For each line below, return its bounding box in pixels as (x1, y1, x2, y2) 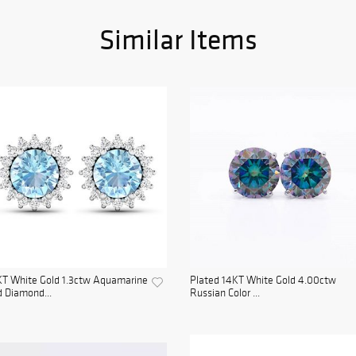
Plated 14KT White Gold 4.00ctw (190, 273, 336, 287)
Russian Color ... (190, 286, 260, 300)
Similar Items (99, 21, 257, 57)
